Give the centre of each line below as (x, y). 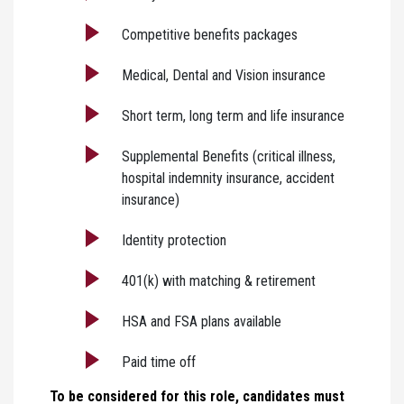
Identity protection (174, 240)
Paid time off (159, 362)
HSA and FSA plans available (202, 321)
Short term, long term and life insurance (233, 115)
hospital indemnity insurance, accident (228, 178)
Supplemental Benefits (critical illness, (229, 156)
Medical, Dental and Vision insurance (224, 75)
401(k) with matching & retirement (219, 280)
